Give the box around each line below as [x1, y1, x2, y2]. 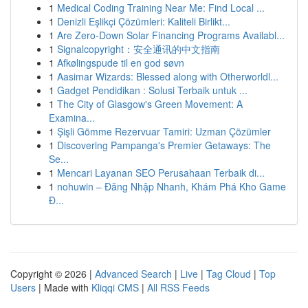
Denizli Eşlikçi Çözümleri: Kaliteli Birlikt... [57, 14, 230, 28]
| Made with [36, 280, 91, 294]
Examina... [49, 111, 95, 124]
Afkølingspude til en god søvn [57, 56, 184, 69]
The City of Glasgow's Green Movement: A [57, 97, 243, 111]
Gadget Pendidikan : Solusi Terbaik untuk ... [57, 83, 247, 97]
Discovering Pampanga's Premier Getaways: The [57, 138, 271, 152]
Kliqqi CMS [91, 280, 139, 294]
